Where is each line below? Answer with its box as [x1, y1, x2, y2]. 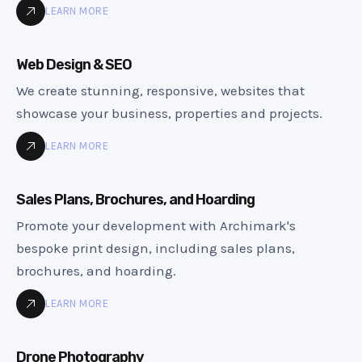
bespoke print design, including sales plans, [16, 239, 295, 256]
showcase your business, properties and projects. [16, 104, 322, 121]
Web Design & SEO [16, 55, 132, 74]
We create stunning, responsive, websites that [16, 82, 305, 99]
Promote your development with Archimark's [16, 217, 296, 234]
